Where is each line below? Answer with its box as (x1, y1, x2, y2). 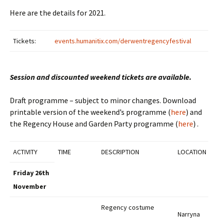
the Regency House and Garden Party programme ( (10, 119, 178, 128)
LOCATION (178, 147, 206, 156)
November (13, 182, 46, 191)
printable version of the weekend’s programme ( (10, 107, 171, 117)
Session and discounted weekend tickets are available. (10, 72, 192, 82)
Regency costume (101, 203, 154, 212)
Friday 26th (13, 168, 49, 177)
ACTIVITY (13, 147, 37, 156)
